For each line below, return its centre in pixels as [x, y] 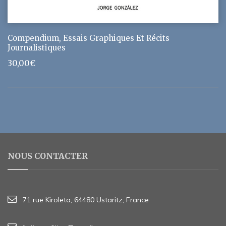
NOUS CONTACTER [48, 156]
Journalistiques [37, 47]
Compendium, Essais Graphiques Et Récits [89, 38]
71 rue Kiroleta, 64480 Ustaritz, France [86, 200]
